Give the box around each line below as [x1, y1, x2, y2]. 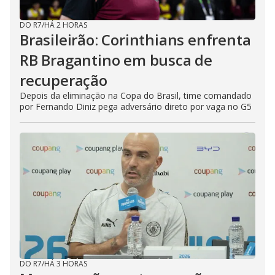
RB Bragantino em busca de [20, 50, 212, 70]
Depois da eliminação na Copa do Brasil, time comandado [20, 90, 252, 101]
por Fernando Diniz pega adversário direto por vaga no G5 [20, 101, 252, 112]
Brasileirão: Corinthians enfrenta [20, 29, 251, 50]
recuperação [20, 70, 107, 90]
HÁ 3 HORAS [44, 258, 87, 269]
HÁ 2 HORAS [44, 20, 87, 30]
